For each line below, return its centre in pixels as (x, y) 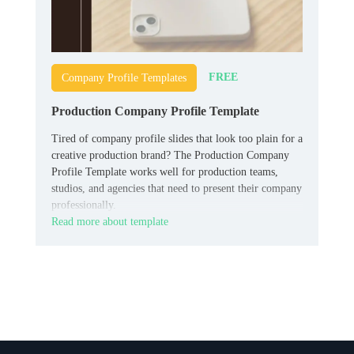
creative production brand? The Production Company (170, 155)
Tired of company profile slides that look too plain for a (177, 138)
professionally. (84, 205)
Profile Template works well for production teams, (165, 171)
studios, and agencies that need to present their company (177, 188)
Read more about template (110, 221)
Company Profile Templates (124, 77)
